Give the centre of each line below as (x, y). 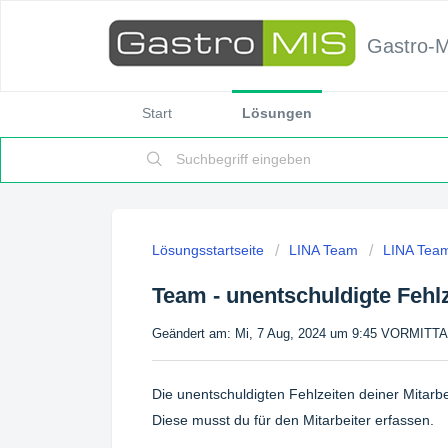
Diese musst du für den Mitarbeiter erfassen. (295, 419)
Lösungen (277, 113)
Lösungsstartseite (210, 250)
